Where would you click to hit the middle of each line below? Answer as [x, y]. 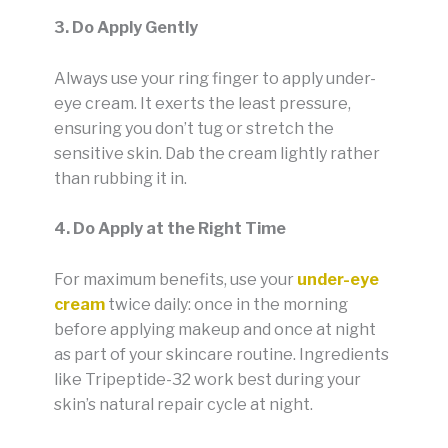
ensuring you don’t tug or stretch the [194, 128]
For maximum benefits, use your [175, 279]
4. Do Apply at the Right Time [170, 229]
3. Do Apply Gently [126, 28]
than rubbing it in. [120, 178]
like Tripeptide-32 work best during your [207, 379]
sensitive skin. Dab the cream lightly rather [217, 153]
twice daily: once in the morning [226, 304]
